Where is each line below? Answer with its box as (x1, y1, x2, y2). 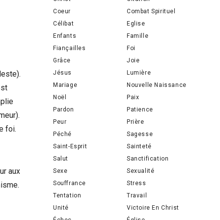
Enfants (53, 32, 77, 39)
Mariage (53, 81, 78, 88)
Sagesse (127, 130, 153, 137)
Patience (127, 106, 153, 113)
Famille (127, 32, 149, 39)
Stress (127, 179, 146, 187)
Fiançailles (53, 44, 86, 52)
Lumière (127, 69, 151, 76)
